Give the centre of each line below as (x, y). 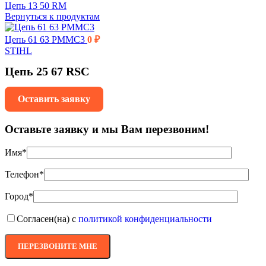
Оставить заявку (54, 99)
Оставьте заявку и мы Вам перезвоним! (107, 129)
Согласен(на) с (47, 219)
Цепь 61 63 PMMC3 (46, 39)
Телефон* (24, 175)
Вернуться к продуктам (52, 16)
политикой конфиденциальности (145, 219)
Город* (19, 197)
